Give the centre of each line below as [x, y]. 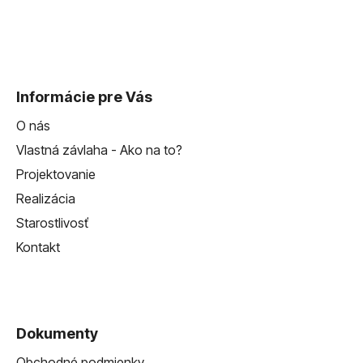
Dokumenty [57, 334]
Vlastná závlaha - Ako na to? [99, 150]
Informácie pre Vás [84, 97]
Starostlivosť [52, 223]
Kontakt [38, 248]
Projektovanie [56, 175]
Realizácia [46, 199]
